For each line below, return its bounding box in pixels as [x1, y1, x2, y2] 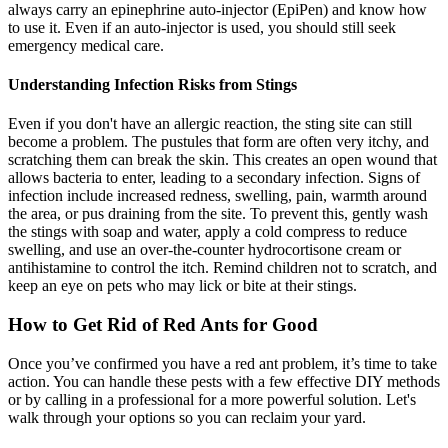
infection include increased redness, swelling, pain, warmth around [8, 187, 427, 205]
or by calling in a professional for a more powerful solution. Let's [8, 390, 416, 408]
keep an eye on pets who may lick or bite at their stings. [8, 277, 357, 295]
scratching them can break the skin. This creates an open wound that [8, 151, 437, 169]
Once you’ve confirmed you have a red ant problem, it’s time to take [8, 354, 437, 372]
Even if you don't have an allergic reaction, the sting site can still [8, 115, 412, 133]
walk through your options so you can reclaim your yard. [8, 408, 366, 426]
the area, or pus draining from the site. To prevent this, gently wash [8, 205, 428, 223]
